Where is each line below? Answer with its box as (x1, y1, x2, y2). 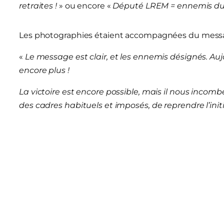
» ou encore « (56, 1, 113, 11)
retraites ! (19, 1, 57, 11)
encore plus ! (19, 65, 69, 75)
